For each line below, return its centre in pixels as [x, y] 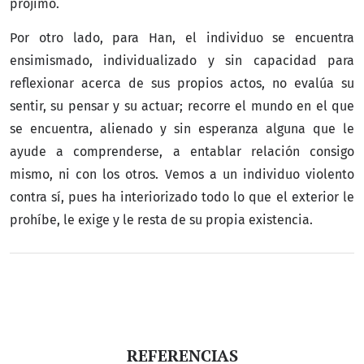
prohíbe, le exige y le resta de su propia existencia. [161, 220]
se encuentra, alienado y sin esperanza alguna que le [182, 129]
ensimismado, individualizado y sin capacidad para [182, 61]
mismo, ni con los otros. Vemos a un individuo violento [182, 175]
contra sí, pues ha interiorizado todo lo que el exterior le [182, 197]
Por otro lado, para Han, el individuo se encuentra [182, 38]
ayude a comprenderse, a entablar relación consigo [182, 152]
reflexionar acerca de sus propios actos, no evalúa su [182, 84]
